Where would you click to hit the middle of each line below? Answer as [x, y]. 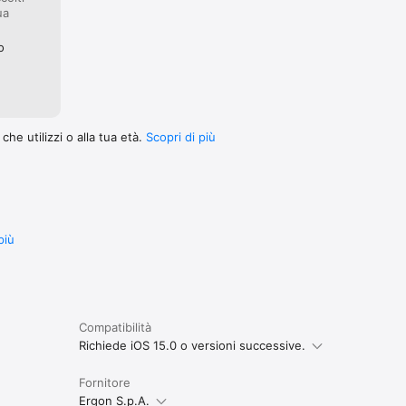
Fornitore [104, 382]
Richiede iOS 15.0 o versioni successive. [192, 345]
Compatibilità [115, 327]
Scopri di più [181, 136]
